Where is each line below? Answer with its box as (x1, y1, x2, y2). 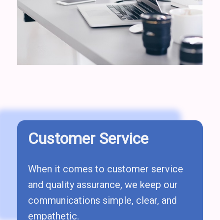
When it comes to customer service (28, 163, 183, 175)
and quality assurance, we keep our (28, 179, 178, 191)
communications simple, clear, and (28, 194, 177, 207)
